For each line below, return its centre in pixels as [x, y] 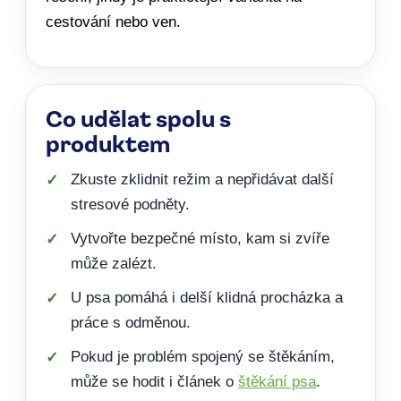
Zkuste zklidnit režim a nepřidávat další [202, 179]
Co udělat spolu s [138, 117]
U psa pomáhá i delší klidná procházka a [207, 297]
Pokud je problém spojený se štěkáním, [203, 356]
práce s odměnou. [131, 322]
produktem [108, 142]
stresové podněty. [130, 204]
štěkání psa [277, 381]
